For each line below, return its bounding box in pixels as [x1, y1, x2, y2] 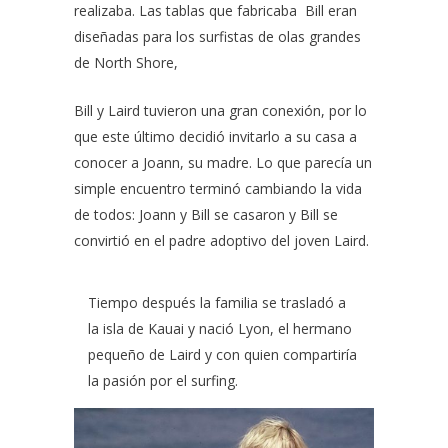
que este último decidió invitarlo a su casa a [74, 127, 357, 146]
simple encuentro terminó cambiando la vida [74, 179, 362, 198]
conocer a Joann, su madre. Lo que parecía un [74, 153, 372, 172]
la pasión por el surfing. [88, 371, 242, 390]
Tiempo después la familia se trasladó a [88, 293, 346, 312]
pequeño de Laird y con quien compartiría [88, 345, 357, 364]
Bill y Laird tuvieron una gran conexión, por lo [74, 101, 367, 120]
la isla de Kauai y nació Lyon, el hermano [88, 319, 352, 338]
